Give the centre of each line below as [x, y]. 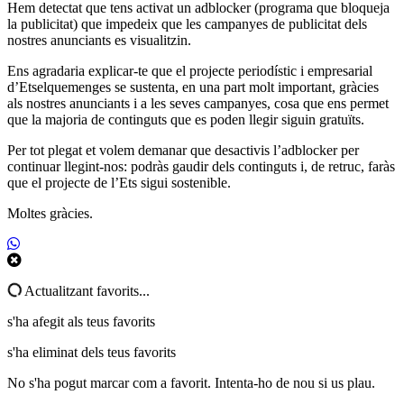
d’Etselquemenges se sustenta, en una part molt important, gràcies [193, 87]
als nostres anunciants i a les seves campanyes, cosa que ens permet [198, 104]
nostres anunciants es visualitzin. [99, 41]
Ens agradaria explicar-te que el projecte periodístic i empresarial [190, 71]
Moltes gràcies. [50, 214]
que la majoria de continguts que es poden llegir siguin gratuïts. [186, 120]
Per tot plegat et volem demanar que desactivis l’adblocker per [183, 151]
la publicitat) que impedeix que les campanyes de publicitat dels [187, 24]
